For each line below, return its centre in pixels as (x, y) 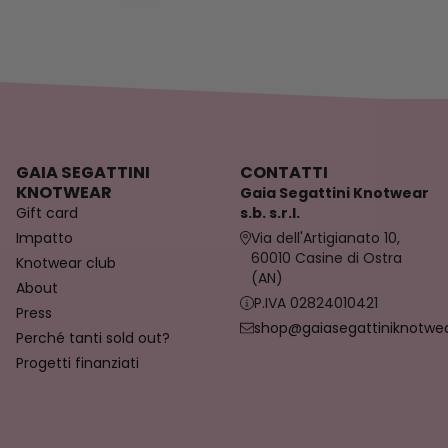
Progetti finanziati (77, 363)
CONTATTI (284, 173)
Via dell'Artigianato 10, (325, 238)
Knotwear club (66, 263)
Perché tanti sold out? (93, 338)
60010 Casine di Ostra (326, 258)
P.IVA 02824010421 (316, 303)
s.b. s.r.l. (270, 213)
